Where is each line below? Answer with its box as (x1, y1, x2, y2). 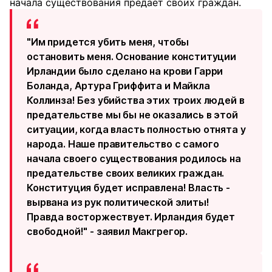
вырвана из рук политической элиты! (27, 196, 209, 209)
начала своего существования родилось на (27, 152, 241, 165)
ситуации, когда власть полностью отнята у (27, 123, 246, 136)
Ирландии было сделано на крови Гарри (27, 65, 223, 78)
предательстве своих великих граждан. (27, 167, 225, 180)
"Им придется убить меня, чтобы (27, 36, 189, 49)
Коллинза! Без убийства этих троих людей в (27, 94, 245, 107)
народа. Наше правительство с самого (27, 138, 219, 151)
